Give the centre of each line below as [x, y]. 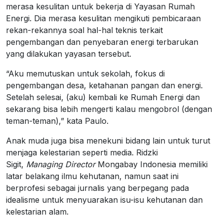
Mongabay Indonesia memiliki [153, 164]
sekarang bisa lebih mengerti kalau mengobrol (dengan [109, 109]
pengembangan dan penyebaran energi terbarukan [102, 42]
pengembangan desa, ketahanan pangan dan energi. [104, 85]
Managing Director [62, 164]
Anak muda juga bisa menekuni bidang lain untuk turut [108, 141]
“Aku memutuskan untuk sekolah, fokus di [85, 74]
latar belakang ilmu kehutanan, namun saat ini [92, 176]
